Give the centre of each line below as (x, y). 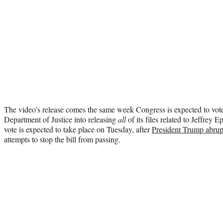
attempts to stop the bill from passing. (62, 139)
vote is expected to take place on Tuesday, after (78, 129)
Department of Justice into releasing (61, 119)
